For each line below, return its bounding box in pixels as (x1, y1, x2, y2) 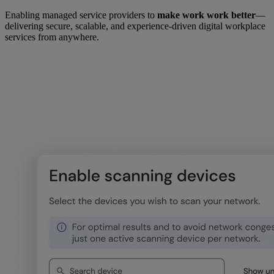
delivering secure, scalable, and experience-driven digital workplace (5, 20, 265, 31)
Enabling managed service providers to (5, 9, 157, 20)
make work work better (157, 9, 256, 20)
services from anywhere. (5, 31, 99, 42)
